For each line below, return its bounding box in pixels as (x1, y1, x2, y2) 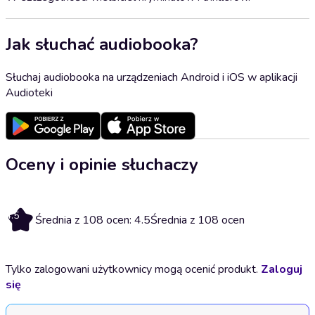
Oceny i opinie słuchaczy (6, 153, 198, 176)
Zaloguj (261, 261, 302, 277)
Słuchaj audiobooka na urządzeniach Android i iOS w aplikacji (6, 69, 297, 85)
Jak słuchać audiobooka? (6, 32, 198, 56)
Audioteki (6, 84, 53, 101)
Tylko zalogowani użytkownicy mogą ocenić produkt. (6, 261, 261, 277)
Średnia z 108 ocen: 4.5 (35, 212, 150, 228)
